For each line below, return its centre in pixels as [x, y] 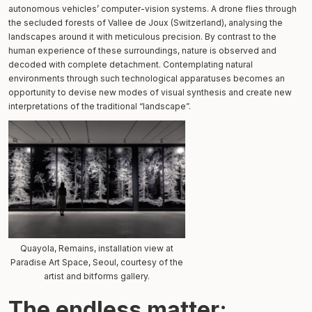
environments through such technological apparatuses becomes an [147, 78]
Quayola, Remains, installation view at [97, 248]
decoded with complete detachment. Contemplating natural [131, 64]
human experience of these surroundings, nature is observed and [142, 50]
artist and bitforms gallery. [97, 276]
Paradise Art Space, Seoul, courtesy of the [97, 262]
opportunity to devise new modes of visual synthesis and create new [150, 92]
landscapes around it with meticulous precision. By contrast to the [142, 36]
